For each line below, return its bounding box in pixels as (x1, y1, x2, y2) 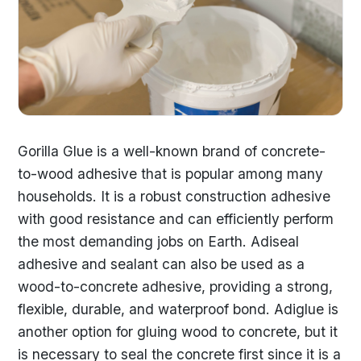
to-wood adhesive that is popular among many (18, 164, 323, 182)
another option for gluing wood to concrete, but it (18, 322, 338, 340)
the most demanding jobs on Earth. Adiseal (18, 232, 299, 250)
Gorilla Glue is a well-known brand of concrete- (18, 142, 326, 160)
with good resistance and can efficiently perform (18, 210, 334, 227)
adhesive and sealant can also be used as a (18, 255, 305, 272)
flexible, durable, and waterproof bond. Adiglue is (18, 300, 338, 317)
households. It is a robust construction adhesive (18, 187, 330, 205)
